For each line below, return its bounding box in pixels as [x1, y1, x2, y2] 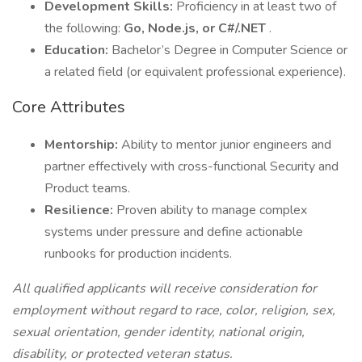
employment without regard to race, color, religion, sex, [12, 301, 335, 319]
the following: [44, 19, 124, 37]
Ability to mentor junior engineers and [121, 136, 331, 154]
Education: [44, 41, 112, 59]
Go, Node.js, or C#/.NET [124, 19, 269, 37]
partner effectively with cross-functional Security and [44, 158, 339, 175]
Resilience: [44, 201, 116, 219]
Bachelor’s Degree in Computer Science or [112, 41, 347, 59]
